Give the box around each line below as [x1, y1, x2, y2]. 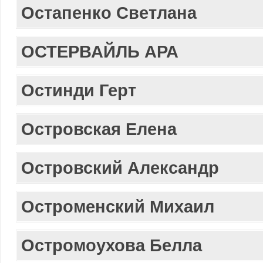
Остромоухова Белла [21, 235, 202, 255]
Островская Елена [21, 119, 177, 139]
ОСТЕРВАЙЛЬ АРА [21, 42, 178, 61]
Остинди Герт [21, 80, 136, 100]
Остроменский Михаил [21, 197, 214, 216]
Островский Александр [21, 158, 219, 177]
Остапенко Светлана [21, 3, 197, 22]
